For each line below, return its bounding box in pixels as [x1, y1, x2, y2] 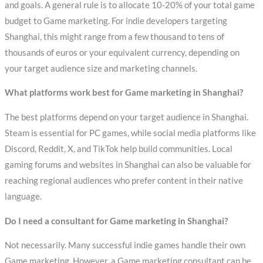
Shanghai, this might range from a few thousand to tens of [4, 31, 224, 42]
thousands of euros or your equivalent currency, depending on [4, 47, 240, 58]
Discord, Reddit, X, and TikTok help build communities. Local [4, 143, 232, 154]
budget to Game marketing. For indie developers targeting [4, 15, 227, 26]
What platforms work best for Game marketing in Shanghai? [4, 87, 243, 98]
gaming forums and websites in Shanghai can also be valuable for [4, 159, 251, 170]
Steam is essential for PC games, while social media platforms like [4, 127, 256, 138]
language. [4, 191, 42, 201]
